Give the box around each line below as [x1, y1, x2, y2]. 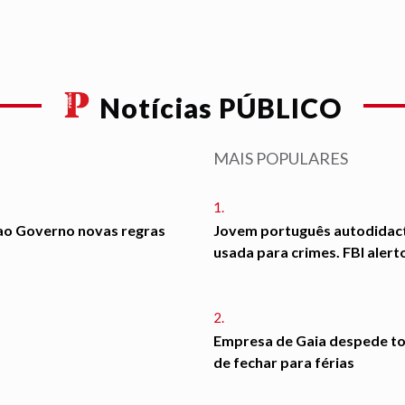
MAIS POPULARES [213, 148, 348, 169]
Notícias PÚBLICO [99, 91, 342, 125]
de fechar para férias [213, 353, 354, 372]
